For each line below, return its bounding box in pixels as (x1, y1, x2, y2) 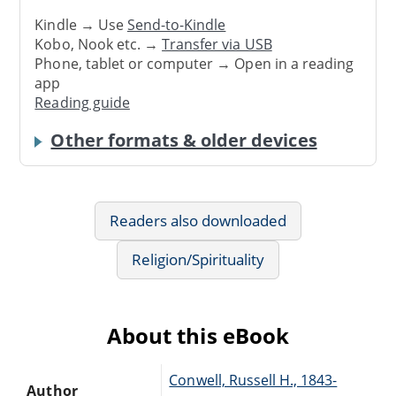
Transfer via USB (162, 34, 272, 55)
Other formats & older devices (50, 127, 317, 152)
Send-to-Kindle (126, 15, 226, 35)
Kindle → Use (34, 15, 127, 35)
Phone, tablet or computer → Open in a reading (34, 54, 354, 74)
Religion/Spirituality (131, 248, 265, 270)
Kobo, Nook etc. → (34, 34, 163, 55)
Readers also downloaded (109, 209, 287, 231)
